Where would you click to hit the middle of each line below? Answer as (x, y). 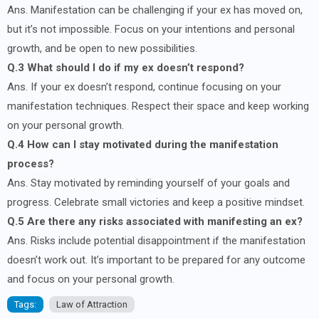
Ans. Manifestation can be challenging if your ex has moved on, (155, 10)
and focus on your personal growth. (91, 279)
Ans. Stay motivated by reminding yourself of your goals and (148, 183)
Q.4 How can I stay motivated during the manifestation (143, 144)
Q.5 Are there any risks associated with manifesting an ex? (155, 221)
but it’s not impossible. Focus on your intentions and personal (151, 29)
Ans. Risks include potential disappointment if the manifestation (156, 240)
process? (31, 163)
